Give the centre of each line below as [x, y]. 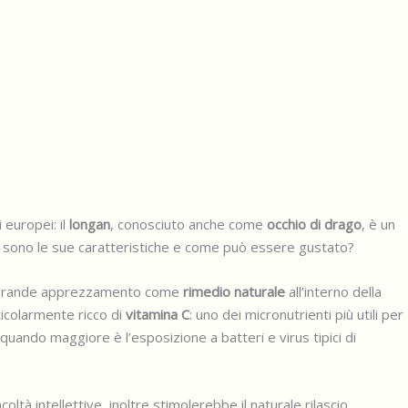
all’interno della [333, 291]
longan [90, 224]
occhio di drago [314, 224]
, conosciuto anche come [189, 224]
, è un [378, 224]
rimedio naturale [234, 291]
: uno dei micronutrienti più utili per [296, 314]
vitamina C [158, 314]
